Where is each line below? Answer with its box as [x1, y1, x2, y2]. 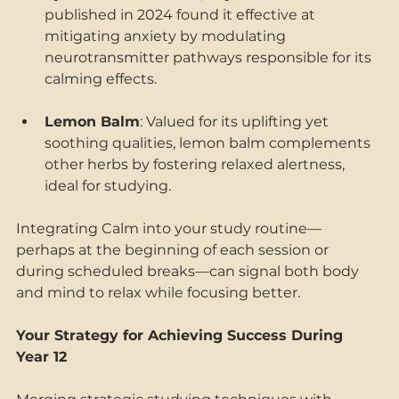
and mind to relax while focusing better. [16, 283, 304, 301]
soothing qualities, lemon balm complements [45, 134, 374, 151]
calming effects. [45, 69, 160, 87]
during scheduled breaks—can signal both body [16, 262, 362, 280]
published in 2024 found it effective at [45, 5, 319, 23]
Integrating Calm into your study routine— [16, 219, 322, 237]
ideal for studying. [45, 176, 175, 194]
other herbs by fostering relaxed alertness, [45, 155, 348, 173]
